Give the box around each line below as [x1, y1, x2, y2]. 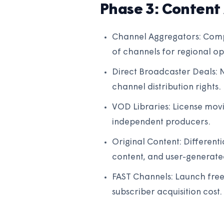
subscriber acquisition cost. [112, 188, 222, 197]
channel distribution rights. [112, 83, 221, 92]
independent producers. [112, 118, 210, 127]
